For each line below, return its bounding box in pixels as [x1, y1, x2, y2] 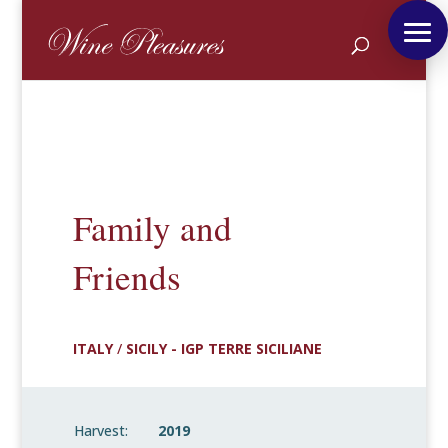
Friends [72, 253, 181, 300]
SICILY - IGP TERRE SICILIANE [125, 339, 322, 358]
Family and [72, 204, 232, 251]
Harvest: [73, 421, 128, 440]
